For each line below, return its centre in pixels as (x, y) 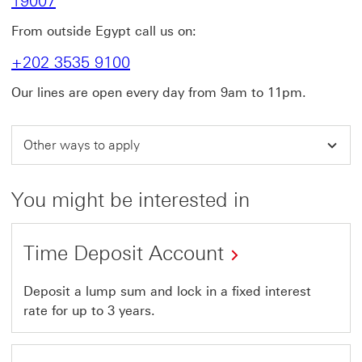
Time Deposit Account (124, 253)
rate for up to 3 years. (89, 311)
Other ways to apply (83, 145)
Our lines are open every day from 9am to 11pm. (159, 93)
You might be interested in (130, 200)
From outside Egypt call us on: (104, 31)
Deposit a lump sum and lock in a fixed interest (167, 291)
